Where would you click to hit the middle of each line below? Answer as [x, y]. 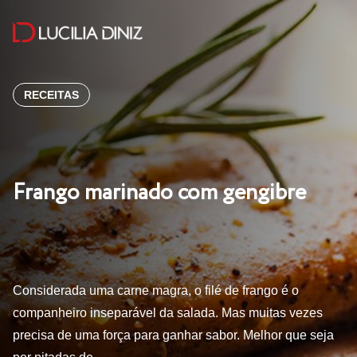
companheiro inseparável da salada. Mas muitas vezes [168, 313]
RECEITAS [51, 95]
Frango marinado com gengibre [159, 193]
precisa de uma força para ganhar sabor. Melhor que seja [173, 335]
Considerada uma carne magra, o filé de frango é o [156, 290]
